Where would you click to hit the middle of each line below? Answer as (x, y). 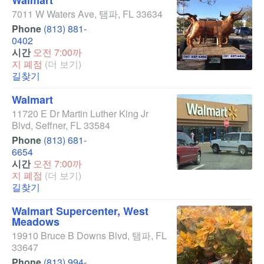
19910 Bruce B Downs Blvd (70, 235)
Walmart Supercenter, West (80, 211)
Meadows (36, 222)
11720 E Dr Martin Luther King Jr (80, 113)
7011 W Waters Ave (53, 14)
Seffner (50, 125)
